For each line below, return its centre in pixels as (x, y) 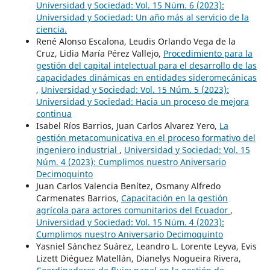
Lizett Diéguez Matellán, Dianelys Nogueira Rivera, (138, 258)
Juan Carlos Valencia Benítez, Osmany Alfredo (128, 186)
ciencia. (51, 29)
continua (54, 113)
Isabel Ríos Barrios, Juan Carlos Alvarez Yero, (127, 125)
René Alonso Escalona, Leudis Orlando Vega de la (136, 41)
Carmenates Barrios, (78, 198)
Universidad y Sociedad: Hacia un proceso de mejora (142, 101)
